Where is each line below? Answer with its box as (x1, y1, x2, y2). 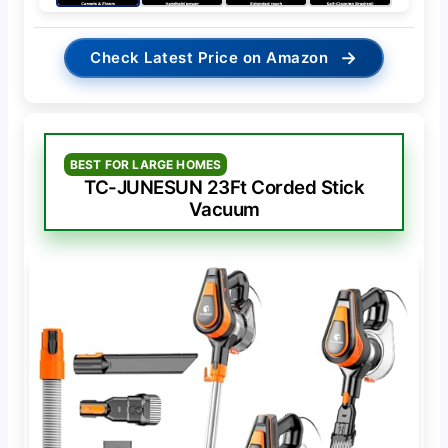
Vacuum (188, 197, 260, 221)
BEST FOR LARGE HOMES (69, 156, 222, 172)
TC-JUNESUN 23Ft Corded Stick (84, 175, 364, 199)
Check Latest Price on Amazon (90, 47, 329, 67)
